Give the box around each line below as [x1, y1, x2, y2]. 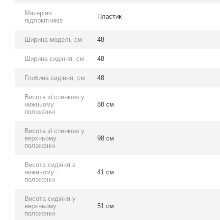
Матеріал [25, 9, 52, 17]
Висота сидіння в [25, 161, 76, 169]
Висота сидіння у [25, 195, 76, 203]
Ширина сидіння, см [25, 55, 84, 63]
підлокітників [25, 17, 63, 25]
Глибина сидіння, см [25, 74, 85, 82]
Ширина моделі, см [25, 36, 82, 44]
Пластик [97, 13, 122, 21]
